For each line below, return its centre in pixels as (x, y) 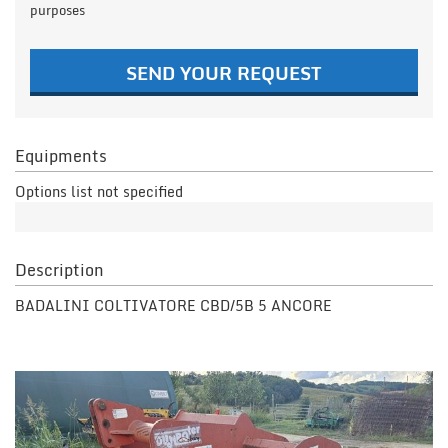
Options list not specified (99, 191)
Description (59, 269)
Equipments (61, 155)
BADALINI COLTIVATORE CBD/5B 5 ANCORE (175, 305)
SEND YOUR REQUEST (224, 72)
